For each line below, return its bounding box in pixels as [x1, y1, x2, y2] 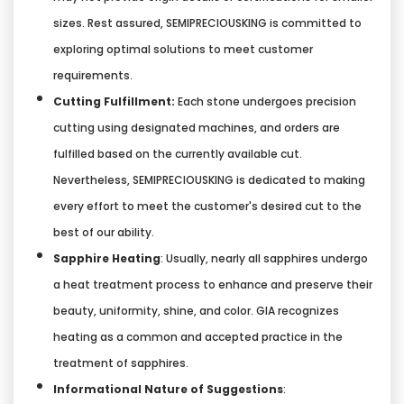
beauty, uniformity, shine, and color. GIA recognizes [53, 302, 339, 318]
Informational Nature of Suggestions [53, 381, 283, 397]
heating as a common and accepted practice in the [53, 328, 343, 344]
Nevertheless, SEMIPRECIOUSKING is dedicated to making [53, 171, 365, 188]
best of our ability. [53, 224, 154, 240]
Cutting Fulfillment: [53, 93, 175, 109]
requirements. [53, 67, 133, 83]
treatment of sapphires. [53, 354, 188, 371]
